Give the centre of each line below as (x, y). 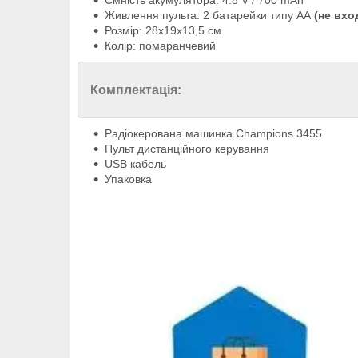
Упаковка (128, 179)
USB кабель (135, 164)
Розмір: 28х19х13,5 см (163, 31)
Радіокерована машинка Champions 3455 (213, 134)
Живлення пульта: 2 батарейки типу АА (209, 16)
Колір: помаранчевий (160, 46)
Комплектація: (136, 90)
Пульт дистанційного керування (187, 149)
